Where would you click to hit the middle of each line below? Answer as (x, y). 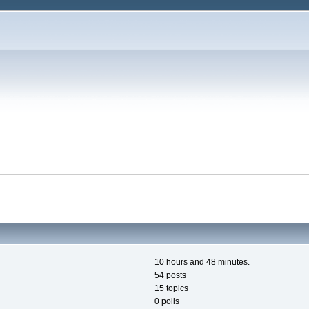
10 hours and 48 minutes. (202, 262)
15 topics (171, 289)
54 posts (170, 276)
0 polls (167, 302)
